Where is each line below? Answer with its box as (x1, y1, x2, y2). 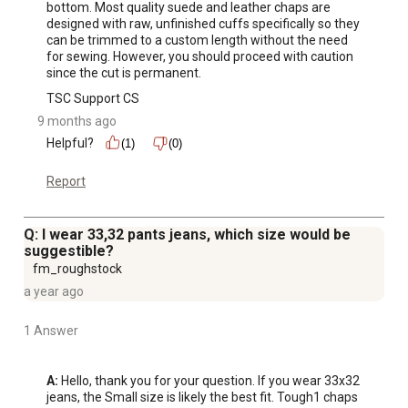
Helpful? (46, 135, 94, 150)
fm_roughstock (33, 260, 122, 276)
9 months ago (37, 113, 117, 128)
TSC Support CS (46, 90, 139, 106)
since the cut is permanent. (46, 65, 201, 80)
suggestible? (24, 241, 114, 260)
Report (46, 173, 86, 189)
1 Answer (24, 322, 78, 338)
